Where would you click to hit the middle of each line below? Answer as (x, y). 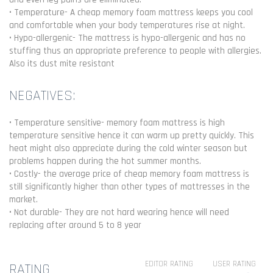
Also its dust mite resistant (62, 64)
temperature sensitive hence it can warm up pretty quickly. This (132, 136)
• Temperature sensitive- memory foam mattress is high (117, 123)
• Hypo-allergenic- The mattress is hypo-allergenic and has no (127, 38)
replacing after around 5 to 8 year (75, 225)
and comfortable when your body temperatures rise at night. (127, 25)
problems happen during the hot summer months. (105, 161)
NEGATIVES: (42, 96)
